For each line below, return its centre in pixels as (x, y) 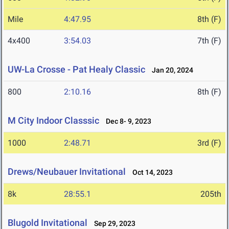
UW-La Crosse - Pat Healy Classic (76, 70)
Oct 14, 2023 (150, 173)
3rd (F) (209, 143)
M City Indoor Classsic (53, 121)
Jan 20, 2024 (170, 70)
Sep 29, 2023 (112, 224)
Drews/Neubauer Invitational (67, 172)
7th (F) (209, 41)
